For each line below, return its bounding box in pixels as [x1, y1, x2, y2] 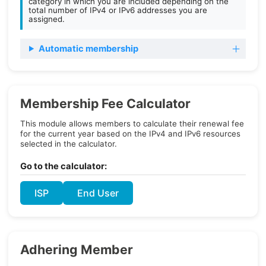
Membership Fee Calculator [20, 96, 191, 111]
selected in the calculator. [20, 139, 117, 148]
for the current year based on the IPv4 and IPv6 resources [20, 129, 240, 138]
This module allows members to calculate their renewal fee [20, 119, 244, 128]
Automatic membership [38, 43, 138, 54]
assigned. [28, 14, 65, 24]
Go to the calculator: [20, 161, 107, 172]
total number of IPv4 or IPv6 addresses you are [28, 5, 207, 15]
